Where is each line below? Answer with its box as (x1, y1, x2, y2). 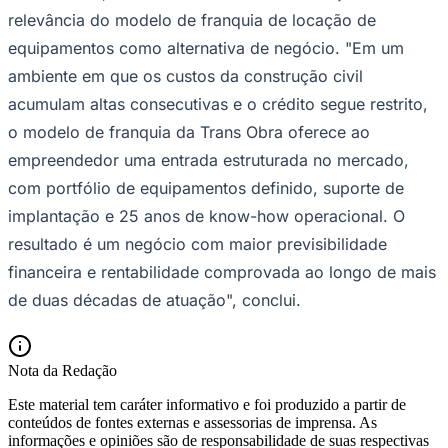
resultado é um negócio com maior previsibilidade (8, 233, 387, 254)
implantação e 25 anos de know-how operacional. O (8, 205, 405, 226)
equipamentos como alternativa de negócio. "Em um (8, 37, 404, 58)
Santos (8, 309, 50, 326)
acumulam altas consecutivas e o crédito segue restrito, (8, 93, 428, 114)
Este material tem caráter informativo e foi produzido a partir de (8, 395, 406, 413)
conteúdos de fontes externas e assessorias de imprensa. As (8, 413, 377, 431)
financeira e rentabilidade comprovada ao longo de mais (8, 261, 436, 282)
